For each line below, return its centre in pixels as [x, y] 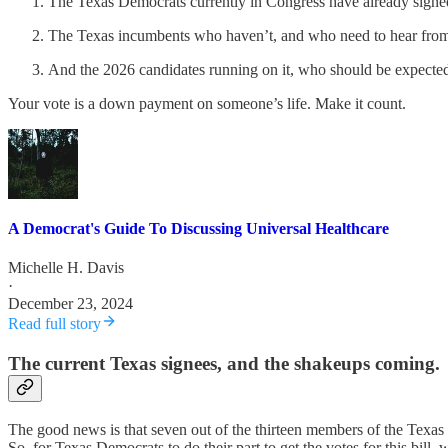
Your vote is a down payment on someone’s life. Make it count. [207, 103]
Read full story [54, 324]
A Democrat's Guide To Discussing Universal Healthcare [198, 228]
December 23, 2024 [70, 304]
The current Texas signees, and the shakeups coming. [224, 364]
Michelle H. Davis [66, 268]
